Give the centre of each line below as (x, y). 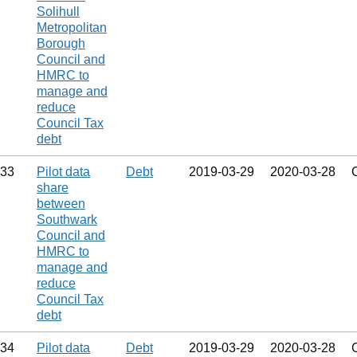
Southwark (67, 220)
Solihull (58, 12)
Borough (61, 43)
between (61, 204)
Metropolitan (72, 27)
